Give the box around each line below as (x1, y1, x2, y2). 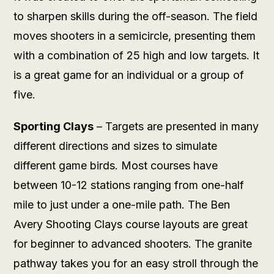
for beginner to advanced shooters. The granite (13, 237, 253, 250)
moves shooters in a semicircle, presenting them (13, 29, 256, 42)
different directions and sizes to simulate (13, 139, 218, 152)
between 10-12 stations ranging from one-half (13, 178, 245, 191)
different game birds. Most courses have (13, 158, 218, 172)
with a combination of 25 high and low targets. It (13, 48, 260, 62)
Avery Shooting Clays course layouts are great (13, 217, 248, 231)
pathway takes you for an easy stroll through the (13, 256, 259, 270)
